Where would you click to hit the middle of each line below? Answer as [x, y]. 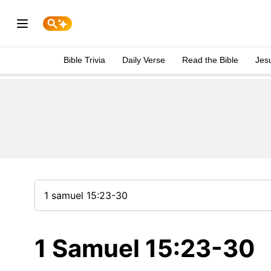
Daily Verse [144, 60]
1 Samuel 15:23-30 [145, 248]
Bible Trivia [84, 60]
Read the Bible [210, 60]
